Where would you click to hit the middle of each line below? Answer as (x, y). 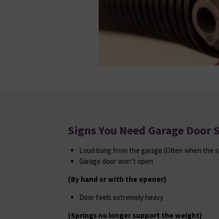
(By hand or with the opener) (117, 179)
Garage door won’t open (116, 161)
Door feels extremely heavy (121, 197)
